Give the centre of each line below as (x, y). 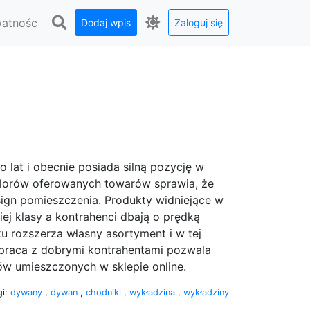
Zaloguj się (199, 22)
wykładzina (154, 292)
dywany (28, 292)
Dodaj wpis (106, 22)
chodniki (105, 292)
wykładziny (206, 292)
